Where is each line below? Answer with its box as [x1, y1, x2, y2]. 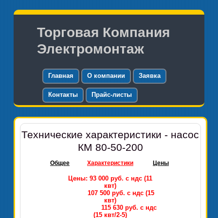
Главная [48, 72, 74, 79]
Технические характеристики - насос [21, 129, 200, 141]
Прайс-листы [91, 91, 132, 98]
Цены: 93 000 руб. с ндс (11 [68, 175, 153, 182]
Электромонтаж [37, 41, 145, 56]
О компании [87, 72, 126, 79]
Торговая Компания [37, 25, 170, 40]
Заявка [139, 72, 161, 79]
